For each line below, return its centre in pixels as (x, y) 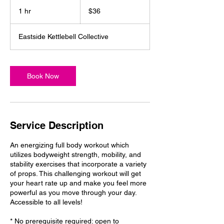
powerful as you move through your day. (73, 192)
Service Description (57, 125)
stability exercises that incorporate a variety (78, 164)
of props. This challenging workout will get (75, 173)
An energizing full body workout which (69, 145)
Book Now (43, 76)
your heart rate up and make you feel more (78, 183)
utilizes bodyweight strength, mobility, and (75, 154)
